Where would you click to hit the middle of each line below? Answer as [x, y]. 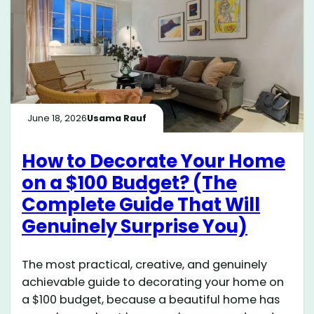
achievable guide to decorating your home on [153, 282]
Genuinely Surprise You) [135, 227]
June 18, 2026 [57, 118]
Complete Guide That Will [141, 205]
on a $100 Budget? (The [130, 183]
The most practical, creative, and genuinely [145, 265]
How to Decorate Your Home [154, 162]
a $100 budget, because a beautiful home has [151, 300]
